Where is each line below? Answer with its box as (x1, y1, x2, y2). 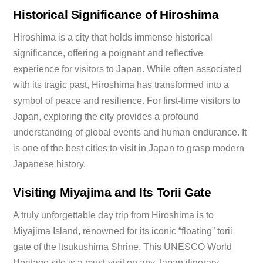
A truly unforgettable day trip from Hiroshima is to (13, 210, 214, 220)
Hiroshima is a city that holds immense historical (13, 32, 213, 42)
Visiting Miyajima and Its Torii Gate (13, 186, 211, 200)
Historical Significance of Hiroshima (13, 8, 219, 22)
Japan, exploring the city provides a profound (13, 111, 200, 122)
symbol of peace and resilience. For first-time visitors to (13, 95, 241, 106)
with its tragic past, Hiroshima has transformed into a (13, 79, 230, 90)
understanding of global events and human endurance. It (13, 127, 247, 137)
